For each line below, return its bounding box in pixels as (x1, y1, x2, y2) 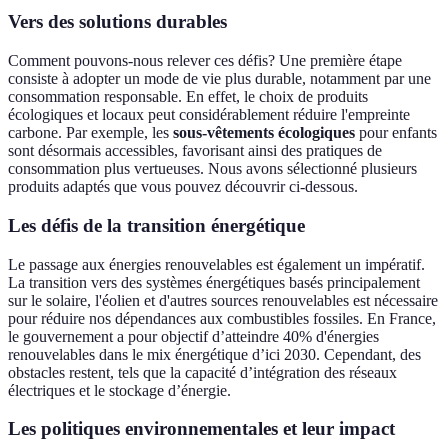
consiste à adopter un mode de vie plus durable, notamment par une (8, 70, 431, 88)
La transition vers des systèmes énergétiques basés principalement (8, 273, 420, 291)
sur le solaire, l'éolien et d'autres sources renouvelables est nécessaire (8, 291, 438, 309)
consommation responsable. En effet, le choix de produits (8, 88, 368, 106)
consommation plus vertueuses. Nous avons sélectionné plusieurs (8, 160, 417, 178)
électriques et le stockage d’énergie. (8, 381, 231, 399)
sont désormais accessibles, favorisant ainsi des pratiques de (8, 142, 382, 160)
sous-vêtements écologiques (173, 124, 355, 142)
